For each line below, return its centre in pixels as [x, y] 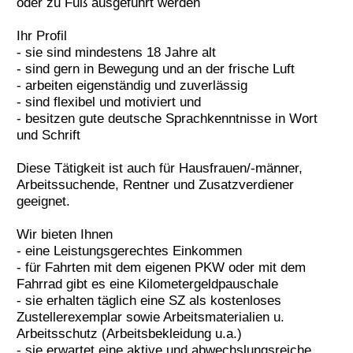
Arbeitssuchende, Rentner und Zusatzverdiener [155, 185]
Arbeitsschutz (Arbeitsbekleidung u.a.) [129, 334]
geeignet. [43, 201]
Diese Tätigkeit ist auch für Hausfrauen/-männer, [159, 168]
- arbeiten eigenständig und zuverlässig [132, 85]
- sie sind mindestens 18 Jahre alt [116, 52]
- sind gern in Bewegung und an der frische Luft [155, 69]
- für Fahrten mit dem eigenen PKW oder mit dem [161, 268]
